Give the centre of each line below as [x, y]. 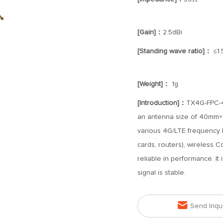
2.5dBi [172, 32]
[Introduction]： [162, 103]
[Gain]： [150, 32]
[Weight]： [153, 84]
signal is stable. [161, 173]
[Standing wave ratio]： [174, 51]
